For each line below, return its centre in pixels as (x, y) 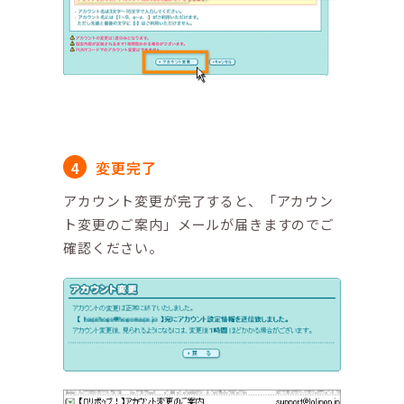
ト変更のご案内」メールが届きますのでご (199, 224)
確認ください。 (113, 247)
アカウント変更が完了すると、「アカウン (198, 200)
